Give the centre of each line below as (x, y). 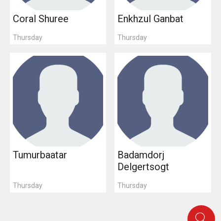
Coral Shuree (40, 18)
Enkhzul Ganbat (151, 18)
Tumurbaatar (40, 155)
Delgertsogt (144, 166)
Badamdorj (141, 155)
